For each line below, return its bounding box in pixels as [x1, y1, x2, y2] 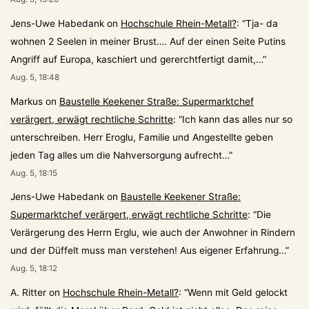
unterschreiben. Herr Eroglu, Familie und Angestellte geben [10, 131, 273, 143]
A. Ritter [10, 286, 46, 298]
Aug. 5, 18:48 [10, 72, 59, 83]
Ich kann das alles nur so [182, 113, 292, 125]
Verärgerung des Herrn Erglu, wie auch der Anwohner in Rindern [10, 227, 295, 239]
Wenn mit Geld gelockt [188, 286, 288, 298]
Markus [10, 95, 43, 107]
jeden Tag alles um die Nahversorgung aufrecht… [10, 149, 229, 161]
